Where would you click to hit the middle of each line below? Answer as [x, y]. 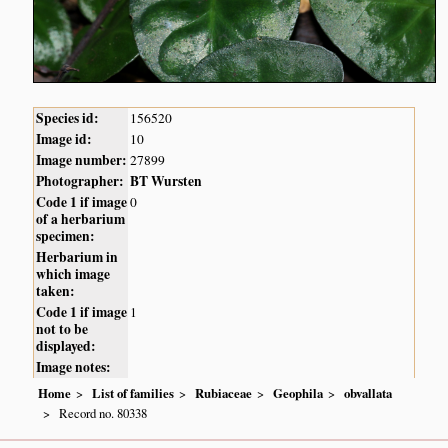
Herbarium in [77, 256]
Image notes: [74, 366]
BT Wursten [166, 180]
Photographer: [80, 180]
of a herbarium [81, 218]
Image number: [82, 159]
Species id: [68, 117]
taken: [56, 290]
